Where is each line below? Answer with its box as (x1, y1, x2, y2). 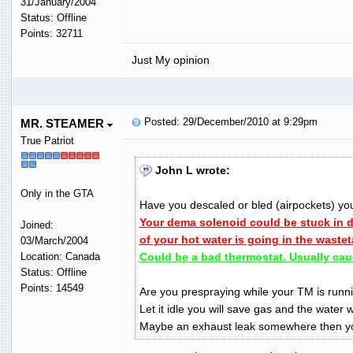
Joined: (20, 218, 54, 231)
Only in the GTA (20, 187, 94, 199)
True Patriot (20, 134, 74, 147)
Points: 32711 (20, 27, 83, 39)
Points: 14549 (20, 281, 84, 294)
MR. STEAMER (20, 116, 107, 130)
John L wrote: (154, 163, 230, 176)
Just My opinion (131, 53, 210, 66)
